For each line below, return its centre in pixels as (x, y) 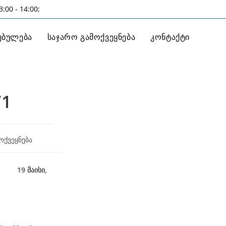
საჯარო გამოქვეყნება (91, 36)
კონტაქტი (170, 36)
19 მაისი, (32, 170)
